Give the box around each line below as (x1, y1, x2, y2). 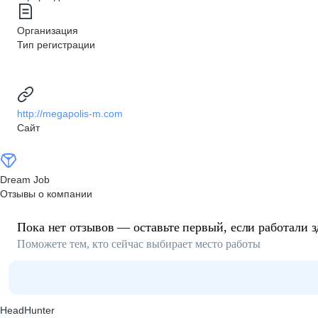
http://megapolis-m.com (17, 108, 123, 119)
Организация (17, 25, 78, 36)
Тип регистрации (17, 39, 95, 50)
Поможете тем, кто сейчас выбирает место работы (17, 238, 261, 250)
